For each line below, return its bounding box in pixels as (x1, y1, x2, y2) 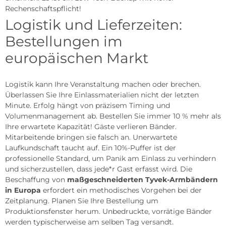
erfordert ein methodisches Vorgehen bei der (41, 185, 202, 195)
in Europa (5, 185, 41, 195)
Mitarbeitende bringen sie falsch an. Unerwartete (5, 132, 177, 142)
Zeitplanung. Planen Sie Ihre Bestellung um (5, 196, 158, 205)
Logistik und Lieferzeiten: (5, 16, 182, 33)
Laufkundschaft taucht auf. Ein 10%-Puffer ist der (5, 143, 176, 152)
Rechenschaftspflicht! (5, 4, 81, 13)
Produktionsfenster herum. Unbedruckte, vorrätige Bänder (5, 206, 212, 216)
